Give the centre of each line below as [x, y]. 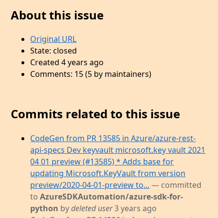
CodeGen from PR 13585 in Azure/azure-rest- [113, 138]
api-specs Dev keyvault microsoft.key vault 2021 [118, 150]
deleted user [92, 209]
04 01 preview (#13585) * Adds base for [102, 162]
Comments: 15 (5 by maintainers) [91, 74]
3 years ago [135, 209]
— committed [177, 185]
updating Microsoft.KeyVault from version [108, 173]
